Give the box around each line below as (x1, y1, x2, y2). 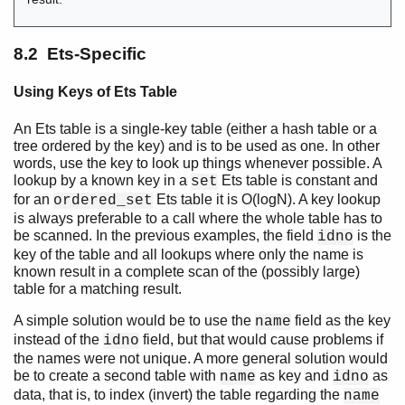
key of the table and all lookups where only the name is (14, 246, 363, 262)
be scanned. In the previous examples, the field (14, 227, 317, 243)
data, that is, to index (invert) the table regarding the (14, 386, 344, 402)
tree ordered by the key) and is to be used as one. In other (14, 137, 380, 154)
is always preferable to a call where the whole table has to (14, 210, 382, 226)
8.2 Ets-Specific (14, 44, 146, 64)
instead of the (14, 331, 103, 347)
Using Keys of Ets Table (14, 84, 177, 100)
